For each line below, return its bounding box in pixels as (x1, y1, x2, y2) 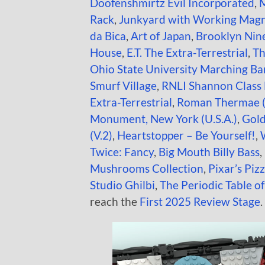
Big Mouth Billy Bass (159, 144, 260, 159)
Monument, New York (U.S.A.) (90, 111, 237, 125)
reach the (90, 194, 140, 208)
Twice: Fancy (90, 144, 154, 159)
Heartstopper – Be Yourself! (117, 128, 256, 142)
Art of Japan (131, 28, 191, 43)
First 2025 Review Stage (140, 194, 260, 208)
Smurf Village (90, 78, 157, 92)
